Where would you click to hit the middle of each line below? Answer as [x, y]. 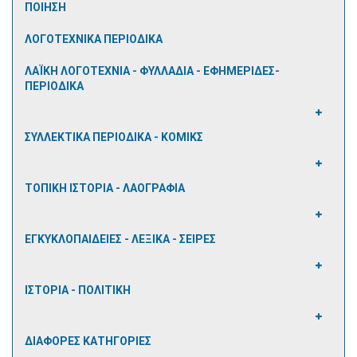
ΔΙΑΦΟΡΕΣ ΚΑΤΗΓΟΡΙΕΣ [88, 341]
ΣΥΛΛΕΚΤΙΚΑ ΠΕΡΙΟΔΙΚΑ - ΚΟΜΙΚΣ [114, 137]
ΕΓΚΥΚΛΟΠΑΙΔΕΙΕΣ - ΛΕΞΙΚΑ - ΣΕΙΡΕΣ [120, 239]
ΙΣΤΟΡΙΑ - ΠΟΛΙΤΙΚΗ [78, 290]
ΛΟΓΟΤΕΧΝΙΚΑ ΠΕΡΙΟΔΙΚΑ [94, 39]
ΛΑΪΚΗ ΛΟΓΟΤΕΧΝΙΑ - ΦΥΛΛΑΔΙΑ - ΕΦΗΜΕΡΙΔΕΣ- [152, 71]
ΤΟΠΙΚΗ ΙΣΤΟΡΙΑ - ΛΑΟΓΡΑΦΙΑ [105, 188]
